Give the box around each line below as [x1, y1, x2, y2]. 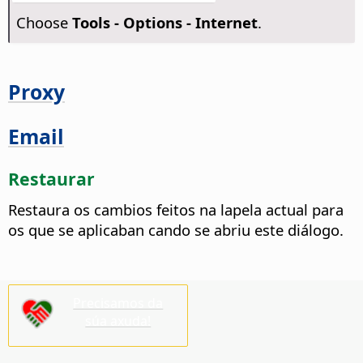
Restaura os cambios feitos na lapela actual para [8, 199, 344, 220]
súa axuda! [85, 312, 152, 331]
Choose [15, 12, 72, 33]
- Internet [181, 12, 258, 33]
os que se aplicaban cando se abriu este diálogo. [8, 219, 344, 240]
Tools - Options [71, 12, 182, 33]
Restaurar [8, 166, 95, 190]
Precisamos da [73, 294, 164, 313]
